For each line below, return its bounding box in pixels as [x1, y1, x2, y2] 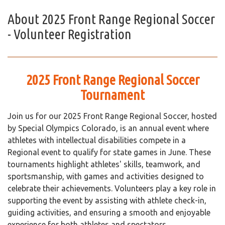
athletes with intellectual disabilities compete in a [8, 136, 186, 145]
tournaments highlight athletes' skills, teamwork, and [8, 160, 200, 169]
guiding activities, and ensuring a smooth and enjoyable [8, 208, 210, 217]
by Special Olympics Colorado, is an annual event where [8, 124, 209, 133]
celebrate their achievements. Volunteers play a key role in [8, 184, 216, 193]
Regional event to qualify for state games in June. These [8, 148, 211, 157]
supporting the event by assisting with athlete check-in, [8, 196, 206, 205]
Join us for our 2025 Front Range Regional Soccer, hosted [8, 111, 217, 121]
